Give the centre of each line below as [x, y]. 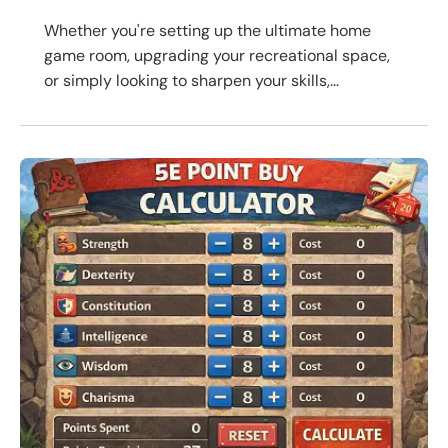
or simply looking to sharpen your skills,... [191, 80]
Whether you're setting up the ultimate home [207, 30]
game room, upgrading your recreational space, [217, 55]
